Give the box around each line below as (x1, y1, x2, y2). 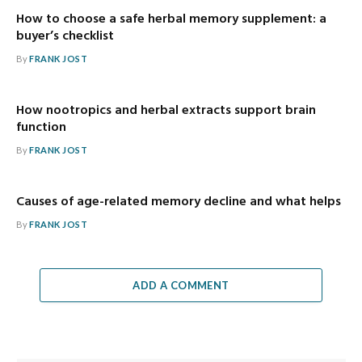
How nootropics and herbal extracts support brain (16, 99, 316, 121)
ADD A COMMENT (133, 278, 229, 292)
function (16, 116, 66, 138)
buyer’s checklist (16, 25, 114, 47)
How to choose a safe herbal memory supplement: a (16, 8, 326, 30)
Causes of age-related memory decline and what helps (16, 191, 341, 213)
